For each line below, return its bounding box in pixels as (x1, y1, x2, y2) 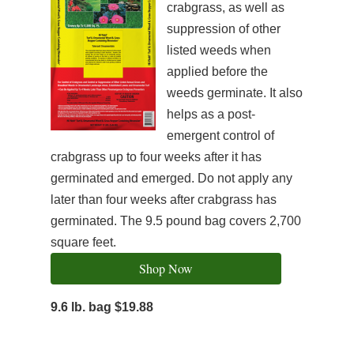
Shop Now (139, 260, 193, 277)
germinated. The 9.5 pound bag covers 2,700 (51, 214, 301, 228)
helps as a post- (167, 107, 255, 121)
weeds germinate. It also (167, 86, 303, 100)
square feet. (51, 235, 116, 249)
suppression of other (167, 22, 281, 36)
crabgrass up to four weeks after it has (51, 150, 262, 164)
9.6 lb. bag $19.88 (51, 300, 153, 314)
